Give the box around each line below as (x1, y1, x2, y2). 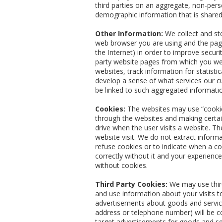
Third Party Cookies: (95, 179, 167, 189)
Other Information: (95, 29, 163, 39)
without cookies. (95, 161, 148, 170)
